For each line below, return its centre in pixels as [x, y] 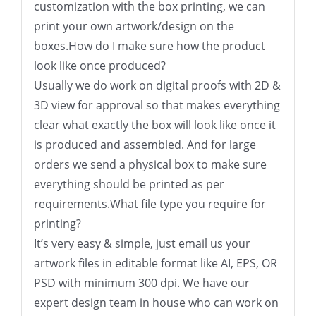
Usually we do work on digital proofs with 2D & [157, 85]
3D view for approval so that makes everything [157, 105]
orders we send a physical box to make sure [150, 164]
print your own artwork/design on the [134, 26]
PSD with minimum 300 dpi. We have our [141, 282]
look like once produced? [99, 65]
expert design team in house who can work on [156, 302]
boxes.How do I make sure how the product [149, 45]
